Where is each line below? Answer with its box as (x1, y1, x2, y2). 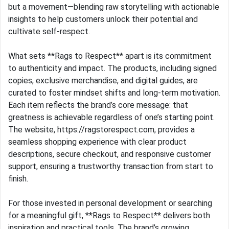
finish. (8, 174, 28, 184)
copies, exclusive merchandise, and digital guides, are (8, 76, 198, 86)
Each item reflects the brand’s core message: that (8, 100, 188, 110)
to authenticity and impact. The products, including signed (8, 63, 217, 74)
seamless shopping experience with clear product (8, 137, 187, 147)
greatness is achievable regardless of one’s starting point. (8, 112, 215, 123)
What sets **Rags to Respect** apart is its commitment (8, 51, 212, 61)
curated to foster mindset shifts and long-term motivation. (8, 88, 220, 98)
